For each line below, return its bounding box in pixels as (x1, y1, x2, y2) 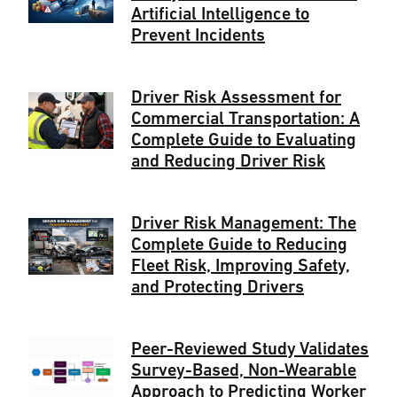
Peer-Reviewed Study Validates (131, 340, 369, 359)
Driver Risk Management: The (131, 214, 356, 233)
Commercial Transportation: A (131, 110, 360, 128)
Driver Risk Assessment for (131, 89, 341, 107)
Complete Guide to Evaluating (131, 131, 356, 150)
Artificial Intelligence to (131, 5, 309, 24)
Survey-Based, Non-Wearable (131, 362, 356, 380)
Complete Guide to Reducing (131, 236, 347, 254)
